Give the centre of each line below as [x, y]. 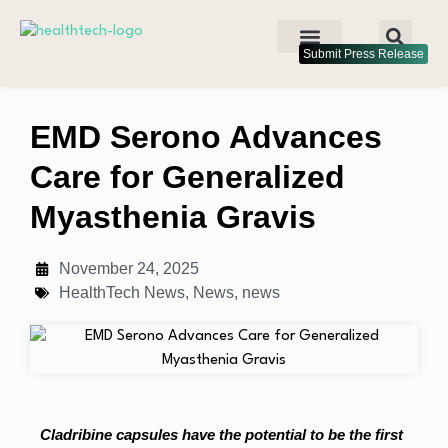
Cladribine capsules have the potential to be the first [221, 434]
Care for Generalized [187, 177]
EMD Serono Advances [206, 137]
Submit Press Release [363, 54]
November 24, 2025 [129, 268]
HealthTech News [122, 292]
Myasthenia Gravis [173, 217]
